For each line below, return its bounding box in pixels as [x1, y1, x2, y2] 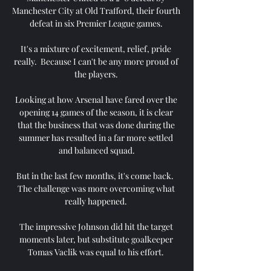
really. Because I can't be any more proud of [13, 55, 178, 67]
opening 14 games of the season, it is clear [19, 106, 173, 118]
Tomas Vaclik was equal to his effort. [28, 246, 166, 258]
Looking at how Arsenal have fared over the [15, 93, 177, 105]
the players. [74, 68, 120, 80]
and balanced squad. [59, 144, 135, 156]
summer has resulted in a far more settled [19, 131, 173, 143]
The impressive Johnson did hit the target [19, 220, 173, 232]
